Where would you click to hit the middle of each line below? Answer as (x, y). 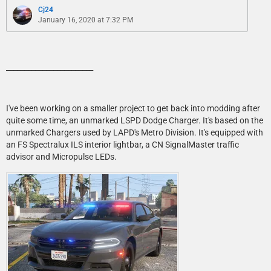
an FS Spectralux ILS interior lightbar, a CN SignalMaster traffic (122, 145)
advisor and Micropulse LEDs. (61, 157)
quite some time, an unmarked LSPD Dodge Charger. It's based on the (135, 121)
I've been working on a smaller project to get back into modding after (133, 109)
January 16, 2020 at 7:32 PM (86, 20)
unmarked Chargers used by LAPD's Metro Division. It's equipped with (135, 133)
